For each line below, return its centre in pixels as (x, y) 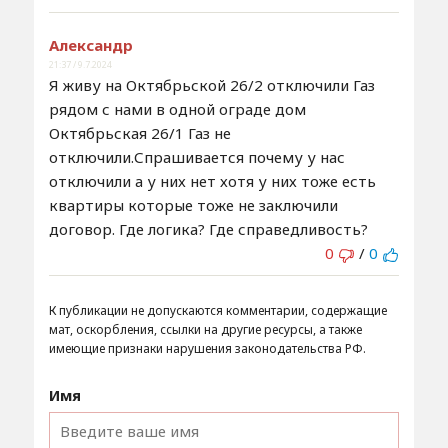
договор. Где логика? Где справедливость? (208, 229)
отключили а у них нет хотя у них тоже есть (212, 181)
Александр (90, 45)
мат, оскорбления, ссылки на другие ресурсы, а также (205, 330)
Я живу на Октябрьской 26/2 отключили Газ (211, 85)
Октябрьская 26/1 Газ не (139, 133)
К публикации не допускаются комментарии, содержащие (217, 311)
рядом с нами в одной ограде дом (177, 109)
